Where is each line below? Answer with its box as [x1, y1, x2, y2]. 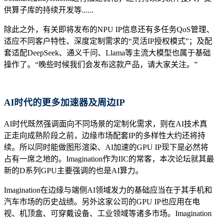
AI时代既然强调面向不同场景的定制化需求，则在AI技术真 [4, 120, 207, 128]
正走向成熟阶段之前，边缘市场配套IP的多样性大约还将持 [4, 131, 205, 140]
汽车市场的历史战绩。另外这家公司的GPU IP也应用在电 [4, 198, 200, 206]
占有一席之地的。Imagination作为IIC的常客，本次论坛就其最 [4, 155, 214, 163]
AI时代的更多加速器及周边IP [4, 97, 125, 108]
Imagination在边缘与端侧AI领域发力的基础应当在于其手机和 [4, 186, 212, 195]
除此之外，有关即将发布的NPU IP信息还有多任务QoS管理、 [4, 25, 214, 34]
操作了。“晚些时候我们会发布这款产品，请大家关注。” [4, 60, 198, 69]
